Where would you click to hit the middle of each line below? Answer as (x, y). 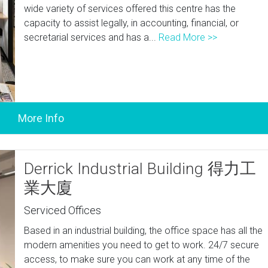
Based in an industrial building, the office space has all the (144, 231)
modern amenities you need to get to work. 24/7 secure (142, 245)
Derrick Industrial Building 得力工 (140, 169)
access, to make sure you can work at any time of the (137, 259)
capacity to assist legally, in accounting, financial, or (132, 23)
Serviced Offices (63, 210)
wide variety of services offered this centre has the (130, 9)
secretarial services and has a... (92, 37)
